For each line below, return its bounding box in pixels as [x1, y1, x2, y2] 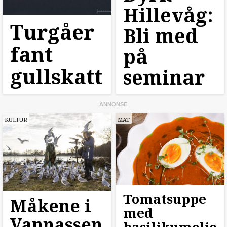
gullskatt [10, 62, 102, 90]
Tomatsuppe [123, 189, 206, 208]
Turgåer [10, 17, 94, 46]
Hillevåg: [123, 1, 213, 28]
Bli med [123, 22, 198, 49]
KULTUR [5, 115, 27, 123]
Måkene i [10, 194, 91, 217]
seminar [123, 63, 205, 90]
